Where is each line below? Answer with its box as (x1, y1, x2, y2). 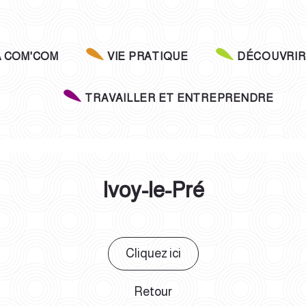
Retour (134, 284, 172, 298)
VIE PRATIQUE (107, 51, 189, 62)
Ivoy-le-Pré (102, 178, 204, 203)
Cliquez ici (125, 246, 181, 260)
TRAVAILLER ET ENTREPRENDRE (85, 92, 274, 104)
